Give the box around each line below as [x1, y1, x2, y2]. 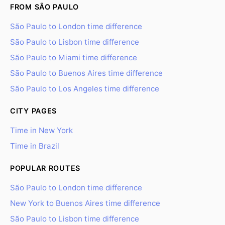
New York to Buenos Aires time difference [10, 198, 160, 208]
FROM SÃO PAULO [10, 3, 79, 11]
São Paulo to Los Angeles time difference [10, 84, 159, 93]
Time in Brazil [10, 141, 59, 151]
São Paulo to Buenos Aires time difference [10, 68, 163, 78]
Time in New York [10, 126, 73, 135]
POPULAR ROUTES [10, 164, 81, 172]
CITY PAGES [10, 106, 57, 115]
